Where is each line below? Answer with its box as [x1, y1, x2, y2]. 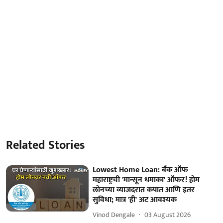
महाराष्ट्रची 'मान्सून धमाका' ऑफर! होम [93, 173, 200, 187]
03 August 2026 [144, 209, 191, 221]
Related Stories [6, 135, 85, 155]
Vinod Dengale [93, 209, 135, 221]
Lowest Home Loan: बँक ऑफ [93, 163, 189, 177]
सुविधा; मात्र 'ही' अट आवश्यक [93, 193, 177, 207]
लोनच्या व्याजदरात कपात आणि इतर [93, 183, 195, 197]
